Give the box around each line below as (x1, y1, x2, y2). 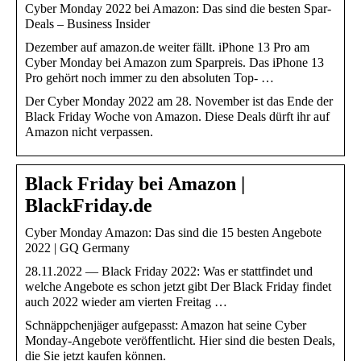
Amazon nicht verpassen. (25, 125, 153, 139)
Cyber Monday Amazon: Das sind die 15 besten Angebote (25, 226, 322, 240)
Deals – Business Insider (25, 17, 150, 31)
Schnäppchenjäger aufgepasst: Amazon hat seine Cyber (25, 318, 306, 333)
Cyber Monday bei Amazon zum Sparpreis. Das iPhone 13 (25, 56, 324, 70)
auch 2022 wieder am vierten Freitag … (25, 295, 227, 309)
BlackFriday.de (25, 195, 152, 217)
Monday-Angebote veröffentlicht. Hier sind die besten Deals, (25, 334, 335, 348)
